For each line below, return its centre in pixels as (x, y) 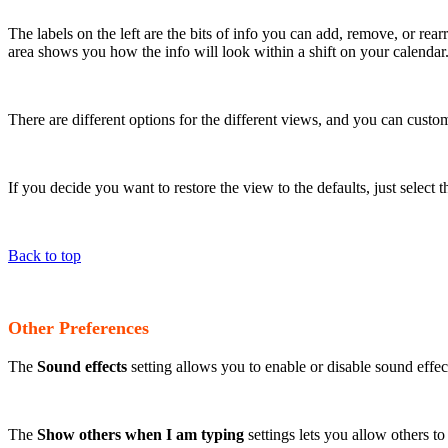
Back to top (44, 255)
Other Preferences (78, 328)
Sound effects (82, 367)
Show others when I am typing (138, 435)
